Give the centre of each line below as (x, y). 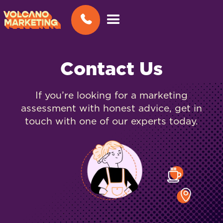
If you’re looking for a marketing (111, 96)
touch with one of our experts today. (111, 122)
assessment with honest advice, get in (111, 109)
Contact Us (111, 70)
